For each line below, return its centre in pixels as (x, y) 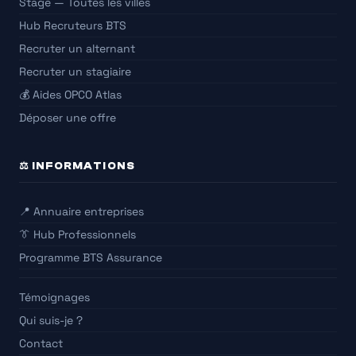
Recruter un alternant (77, 49)
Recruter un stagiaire (75, 72)
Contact (41, 344)
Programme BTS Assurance (91, 258)
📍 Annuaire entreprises (81, 212)
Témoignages (54, 298)
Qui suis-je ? (51, 321)
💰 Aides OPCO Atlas (70, 95)
